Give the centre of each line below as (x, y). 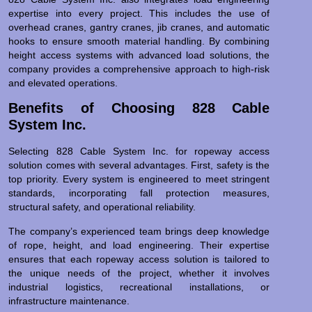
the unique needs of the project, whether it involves (139, 273)
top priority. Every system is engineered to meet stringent (139, 179)
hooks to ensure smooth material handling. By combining (139, 41)
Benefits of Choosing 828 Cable (139, 108)
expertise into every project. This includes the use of (139, 13)
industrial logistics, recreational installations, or (139, 287)
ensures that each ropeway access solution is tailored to (139, 259)
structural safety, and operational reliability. (102, 207)
